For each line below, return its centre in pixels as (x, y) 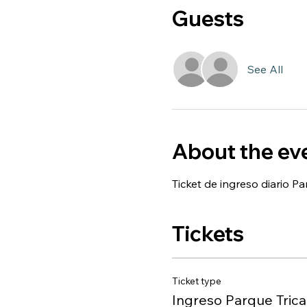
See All (265, 69)
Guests (208, 19)
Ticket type (196, 281)
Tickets (208, 234)
